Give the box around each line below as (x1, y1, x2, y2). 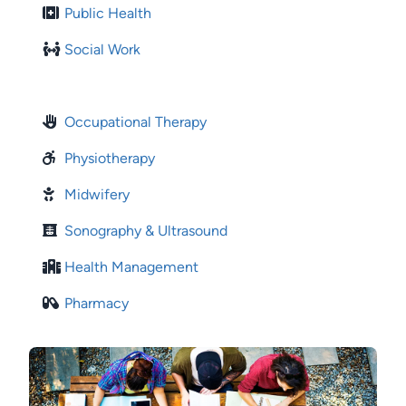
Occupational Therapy (64, 112, 207, 130)
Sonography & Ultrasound (64, 221, 227, 239)
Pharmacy (64, 294, 129, 312)
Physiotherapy (64, 149, 155, 167)
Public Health (64, 4, 151, 22)
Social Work (64, 40, 140, 58)
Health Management (64, 257, 198, 275)
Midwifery (64, 185, 130, 203)
